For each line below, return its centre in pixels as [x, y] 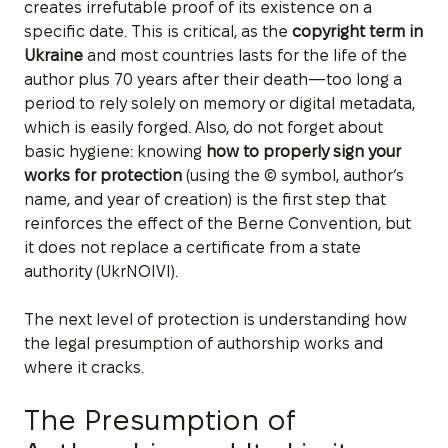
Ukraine [53, 55]
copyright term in [357, 31]
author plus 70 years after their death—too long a [213, 79]
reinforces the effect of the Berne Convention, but [217, 223]
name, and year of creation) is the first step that [205, 199]
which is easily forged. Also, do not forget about [203, 127]
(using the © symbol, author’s [293, 175]
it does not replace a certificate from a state [192, 247]
